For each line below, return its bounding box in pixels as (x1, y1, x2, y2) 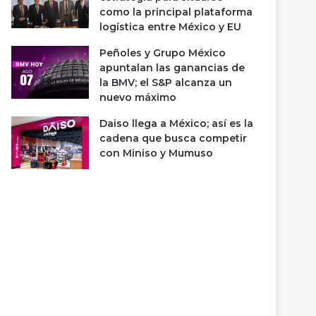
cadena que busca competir (99, 132, 248, 145)
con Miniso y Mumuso (99, 147, 214, 159)
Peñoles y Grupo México (99, 47, 226, 59)
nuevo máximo (99, 91, 177, 104)
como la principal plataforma (99, 6, 253, 18)
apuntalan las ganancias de (99, 61, 245, 74)
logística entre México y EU (99, 20, 242, 33)
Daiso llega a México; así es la (99, 117, 254, 130)
